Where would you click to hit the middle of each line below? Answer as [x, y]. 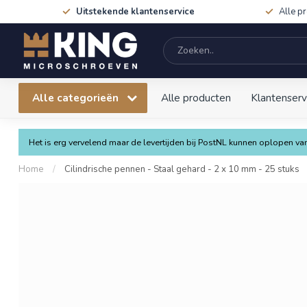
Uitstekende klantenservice [135, 12]
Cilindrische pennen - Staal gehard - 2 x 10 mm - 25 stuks [182, 169]
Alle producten [196, 98]
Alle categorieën [77, 98]
